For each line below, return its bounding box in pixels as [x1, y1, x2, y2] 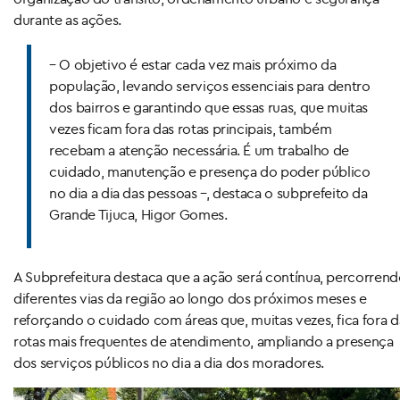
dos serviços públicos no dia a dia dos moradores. [13, 354, 324, 372]
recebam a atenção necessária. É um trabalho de [49, 141, 349, 160]
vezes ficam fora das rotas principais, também [49, 120, 332, 138]
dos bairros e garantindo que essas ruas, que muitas [49, 98, 369, 117]
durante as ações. [13, 11, 122, 29]
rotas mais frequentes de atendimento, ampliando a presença [13, 332, 394, 351]
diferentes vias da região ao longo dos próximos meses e [13, 289, 367, 308]
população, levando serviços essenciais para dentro [49, 77, 371, 96]
